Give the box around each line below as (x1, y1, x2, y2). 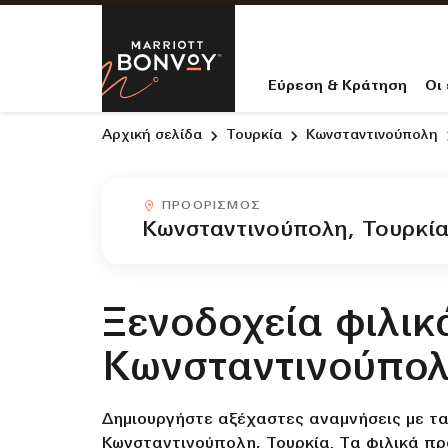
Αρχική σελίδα (102, 128, 202, 143)
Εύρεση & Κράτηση (268, 79, 407, 94)
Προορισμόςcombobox (141, 199, 285, 211)
